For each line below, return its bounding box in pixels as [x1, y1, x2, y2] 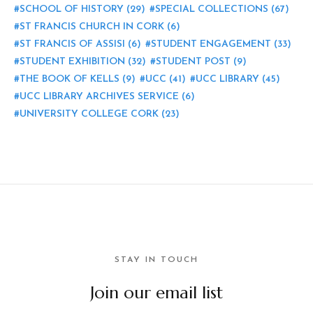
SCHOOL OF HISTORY [20, 3, 124, 15]
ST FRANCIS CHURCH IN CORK [20, 21, 164, 32]
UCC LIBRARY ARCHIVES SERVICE [20, 91, 179, 102]
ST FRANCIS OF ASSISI [20, 38, 125, 50]
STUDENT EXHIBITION [20, 56, 125, 67]
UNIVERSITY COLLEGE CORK [20, 108, 159, 119]
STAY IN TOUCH [115, 255, 198, 264]
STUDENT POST [156, 56, 231, 67]
